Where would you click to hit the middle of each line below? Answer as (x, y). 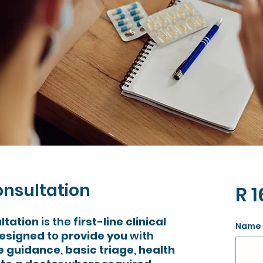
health (157, 250)
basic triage (100, 250)
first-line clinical (120, 222)
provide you (93, 236)
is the (56, 222)
